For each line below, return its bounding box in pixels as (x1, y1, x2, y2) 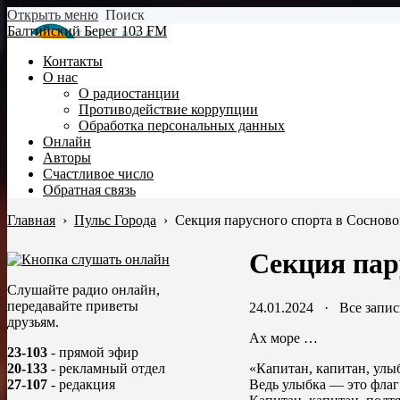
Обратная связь (43, 182, 136, 197)
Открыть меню (7, 7, 98, 22)
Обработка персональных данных (79, 118, 285, 133)
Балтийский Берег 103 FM (7, 23, 167, 38)
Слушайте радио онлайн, (7, 282, 160, 297)
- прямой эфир (47, 345, 138, 360)
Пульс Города (74, 212, 156, 228)
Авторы (43, 150, 91, 165)
